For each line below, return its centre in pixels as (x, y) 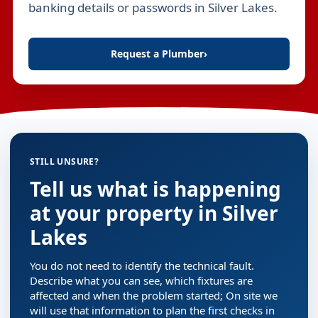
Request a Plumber (157, 54)
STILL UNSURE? (65, 161)
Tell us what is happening (155, 189)
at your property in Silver (154, 213)
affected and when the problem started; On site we (154, 295)
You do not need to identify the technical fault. (142, 265)
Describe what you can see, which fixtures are (141, 280)
